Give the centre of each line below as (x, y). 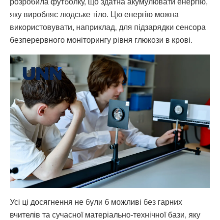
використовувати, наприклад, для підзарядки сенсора (108, 27)
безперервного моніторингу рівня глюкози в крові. (101, 40)
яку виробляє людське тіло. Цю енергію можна (94, 14)
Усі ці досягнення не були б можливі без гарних (96, 202)
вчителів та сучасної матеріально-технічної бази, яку (105, 215)
